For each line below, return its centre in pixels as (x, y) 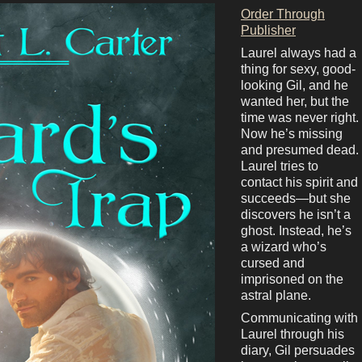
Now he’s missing (292, 134)
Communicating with (299, 318)
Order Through (283, 15)
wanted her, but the (295, 102)
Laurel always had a (299, 53)
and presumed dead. (300, 150)
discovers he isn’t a (296, 215)
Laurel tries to (280, 166)
